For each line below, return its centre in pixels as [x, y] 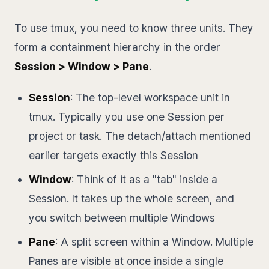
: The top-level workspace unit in [150, 98]
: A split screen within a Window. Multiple [154, 242]
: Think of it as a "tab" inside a [144, 179]
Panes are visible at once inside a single [126, 261]
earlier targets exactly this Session [113, 155]
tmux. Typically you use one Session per [127, 117]
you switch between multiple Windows [122, 218]
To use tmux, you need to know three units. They [134, 28]
